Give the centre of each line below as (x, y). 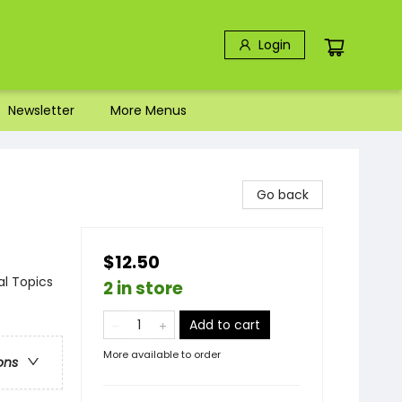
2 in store (143, 288)
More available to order (162, 354)
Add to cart (225, 325)
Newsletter (41, 110)
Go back (283, 195)
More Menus (149, 110)
